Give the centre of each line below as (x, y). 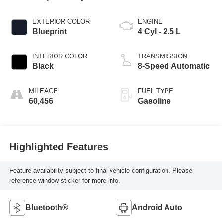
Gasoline (154, 101)
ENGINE (150, 22)
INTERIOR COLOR (59, 56)
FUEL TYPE (156, 91)
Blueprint (49, 32)
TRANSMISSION (163, 56)
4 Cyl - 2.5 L (159, 32)
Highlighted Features (58, 146)
